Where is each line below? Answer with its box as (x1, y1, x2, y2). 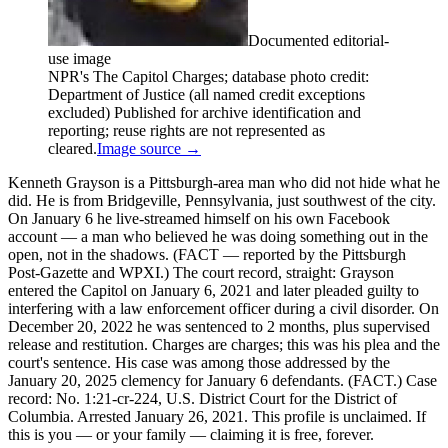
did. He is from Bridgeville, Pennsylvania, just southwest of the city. (8, 191, 436, 209)
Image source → (97, 139, 201, 157)
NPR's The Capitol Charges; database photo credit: (48, 67, 369, 85)
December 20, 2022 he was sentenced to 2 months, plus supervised (8, 317, 430, 335)
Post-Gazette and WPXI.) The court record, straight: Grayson (8, 263, 394, 281)
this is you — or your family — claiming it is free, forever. (8, 425, 374, 443)
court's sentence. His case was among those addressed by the (8, 353, 390, 371)
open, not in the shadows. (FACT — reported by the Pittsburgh (8, 245, 406, 263)
